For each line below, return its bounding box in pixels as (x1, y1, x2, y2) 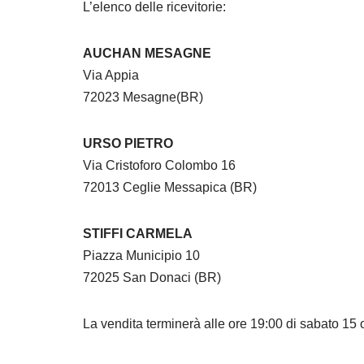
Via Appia (83, 67, 139, 82)
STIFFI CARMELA (83, 226, 193, 240)
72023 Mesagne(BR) (83, 89, 203, 104)
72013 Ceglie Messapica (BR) (83, 180, 257, 194)
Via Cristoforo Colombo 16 (83, 158, 236, 172)
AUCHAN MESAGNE (83, 45, 211, 60)
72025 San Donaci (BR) (83, 270, 221, 284)
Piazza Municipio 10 (83, 248, 200, 262)
